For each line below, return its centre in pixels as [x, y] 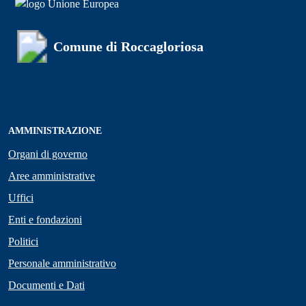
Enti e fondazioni [45, 220]
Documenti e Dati [46, 286]
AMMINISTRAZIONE [55, 131]
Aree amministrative [52, 176]
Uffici [21, 198]
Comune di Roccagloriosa [128, 47]
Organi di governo [48, 154]
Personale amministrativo [62, 264]
